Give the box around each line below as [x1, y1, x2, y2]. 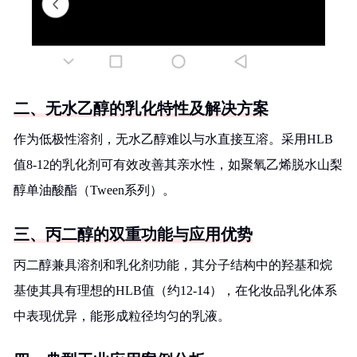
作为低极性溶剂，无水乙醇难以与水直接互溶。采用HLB [14, 132, 333, 146]
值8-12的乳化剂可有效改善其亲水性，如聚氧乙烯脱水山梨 [14, 158, 343, 171]
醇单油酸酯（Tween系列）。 [14, 183, 175, 197]
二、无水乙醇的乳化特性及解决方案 [14, 100, 269, 117]
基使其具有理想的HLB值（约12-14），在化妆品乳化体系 [14, 284, 337, 297]
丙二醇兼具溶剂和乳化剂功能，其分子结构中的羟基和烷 [14, 258, 332, 272]
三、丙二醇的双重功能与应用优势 [14, 226, 253, 243]
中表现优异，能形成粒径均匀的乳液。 [14, 309, 230, 323]
